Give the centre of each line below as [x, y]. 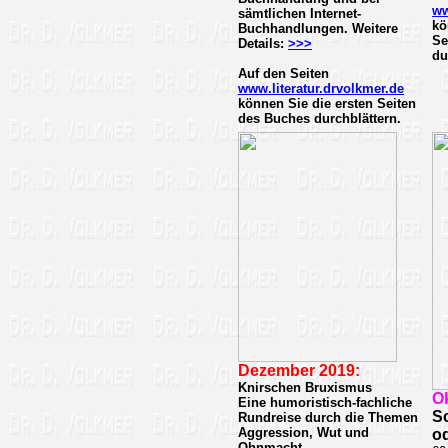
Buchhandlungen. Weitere [318, 28]
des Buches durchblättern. [319, 118]
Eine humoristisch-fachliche [325, 402]
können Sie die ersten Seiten [327, 103]
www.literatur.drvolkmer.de [321, 88]
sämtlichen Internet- [299, 13]
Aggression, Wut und [303, 432]
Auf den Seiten [283, 73]
